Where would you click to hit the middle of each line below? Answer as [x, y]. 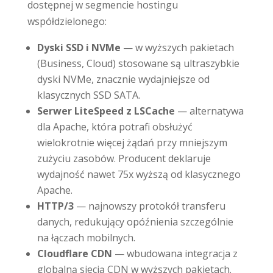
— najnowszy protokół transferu [151, 206]
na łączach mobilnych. [86, 237]
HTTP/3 [55, 206]
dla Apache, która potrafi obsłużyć [115, 126]
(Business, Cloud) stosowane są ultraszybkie [138, 63]
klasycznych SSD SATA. [88, 95]
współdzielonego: [67, 21]
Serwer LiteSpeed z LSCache [106, 111]
